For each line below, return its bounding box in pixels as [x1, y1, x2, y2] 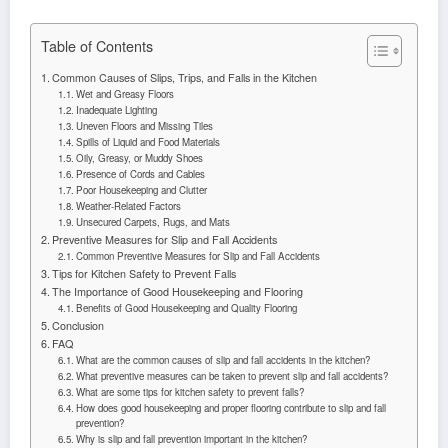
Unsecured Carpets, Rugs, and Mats [76, 214, 231, 229]
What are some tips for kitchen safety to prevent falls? [76, 384, 305, 399]
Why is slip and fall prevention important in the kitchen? [76, 431, 308, 446]
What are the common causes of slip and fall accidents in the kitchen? [76, 352, 371, 367]
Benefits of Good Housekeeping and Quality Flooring [76, 300, 298, 315]
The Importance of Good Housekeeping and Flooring [52, 283, 304, 299]
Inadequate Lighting [76, 102, 158, 117]
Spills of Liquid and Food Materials [76, 134, 221, 149]
